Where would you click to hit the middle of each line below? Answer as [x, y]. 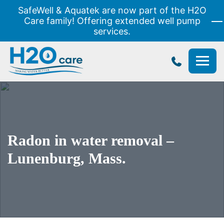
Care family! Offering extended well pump [112, 21]
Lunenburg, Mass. [67, 158]
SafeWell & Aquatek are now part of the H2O [112, 10]
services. [112, 31]
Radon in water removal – [91, 140]
